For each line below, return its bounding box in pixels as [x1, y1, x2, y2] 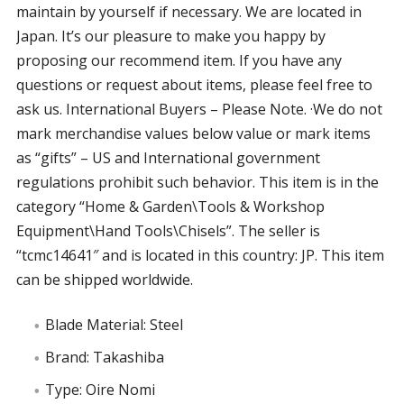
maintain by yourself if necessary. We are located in [15, 2, 362, 22]
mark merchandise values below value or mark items [15, 124, 371, 143]
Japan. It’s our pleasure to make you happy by [15, 26, 326, 46]
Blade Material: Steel [44, 315, 183, 335]
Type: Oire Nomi [44, 380, 155, 399]
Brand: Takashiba [44, 347, 164, 367]
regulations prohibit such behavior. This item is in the [15, 172, 379, 192]
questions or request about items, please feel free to [15, 75, 372, 95]
